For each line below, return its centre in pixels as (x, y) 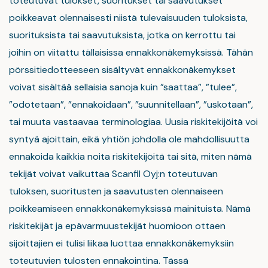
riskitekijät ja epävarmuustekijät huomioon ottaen (117, 226)
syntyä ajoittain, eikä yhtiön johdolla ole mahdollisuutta (129, 139)
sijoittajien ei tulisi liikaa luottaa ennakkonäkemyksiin (121, 243)
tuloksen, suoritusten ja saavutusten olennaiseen (116, 191)
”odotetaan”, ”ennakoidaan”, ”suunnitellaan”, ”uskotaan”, (131, 104)
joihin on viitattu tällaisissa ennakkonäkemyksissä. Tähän (131, 52)
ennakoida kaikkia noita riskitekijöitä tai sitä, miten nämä (130, 156)
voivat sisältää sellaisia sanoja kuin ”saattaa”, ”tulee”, (123, 87)
